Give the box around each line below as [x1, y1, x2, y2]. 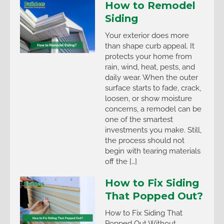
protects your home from [105, 52, 192, 61]
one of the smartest [105, 115, 173, 124]
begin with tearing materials [105, 146, 200, 155]
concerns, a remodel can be [105, 104, 201, 113]
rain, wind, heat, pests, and [105, 62, 195, 71]
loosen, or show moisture [105, 94, 192, 103]
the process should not [105, 136, 184, 145]
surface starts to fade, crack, [105, 83, 201, 92]
